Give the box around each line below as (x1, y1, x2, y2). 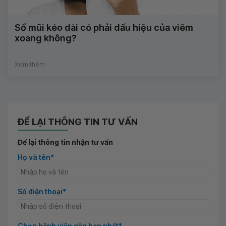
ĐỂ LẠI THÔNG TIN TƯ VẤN (18, 116, 138, 127)
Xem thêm (15, 60, 45, 68)
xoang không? (15, 32, 77, 43)
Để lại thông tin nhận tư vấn (18, 137, 113, 146)
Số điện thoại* (18, 187, 66, 196)
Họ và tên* (18, 152, 54, 161)
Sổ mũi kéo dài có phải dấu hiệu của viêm (15, 22, 193, 33)
